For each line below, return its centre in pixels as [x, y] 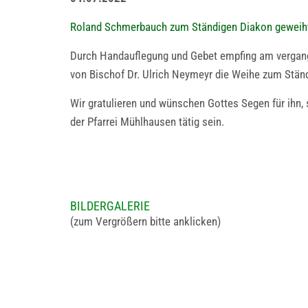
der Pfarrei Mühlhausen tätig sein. [147, 122]
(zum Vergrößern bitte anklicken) [145, 221]
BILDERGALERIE [110, 206]
